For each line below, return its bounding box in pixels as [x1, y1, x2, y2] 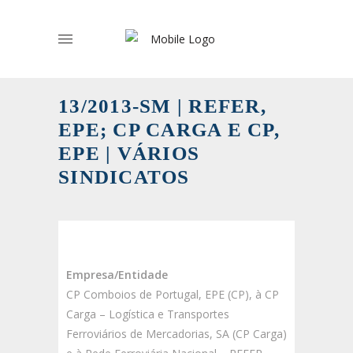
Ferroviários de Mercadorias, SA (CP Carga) [66, 326, 287, 341]
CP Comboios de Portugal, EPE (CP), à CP [66, 287, 279, 302]
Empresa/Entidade [66, 267, 168, 282]
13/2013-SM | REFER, [58, 95, 266, 117]
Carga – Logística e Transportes [66, 307, 229, 321]
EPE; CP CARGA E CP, [58, 119, 280, 140]
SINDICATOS [58, 166, 190, 188]
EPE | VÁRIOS [58, 143, 199, 164]
